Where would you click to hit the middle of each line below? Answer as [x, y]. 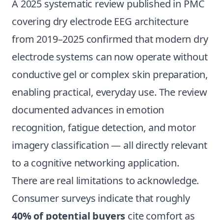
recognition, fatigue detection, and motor [104, 127]
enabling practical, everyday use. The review [110, 92]
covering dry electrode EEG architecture [100, 21]
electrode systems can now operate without [110, 57]
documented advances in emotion [88, 110]
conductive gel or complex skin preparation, [110, 74]
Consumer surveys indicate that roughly [101, 198]
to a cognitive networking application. [96, 163]
